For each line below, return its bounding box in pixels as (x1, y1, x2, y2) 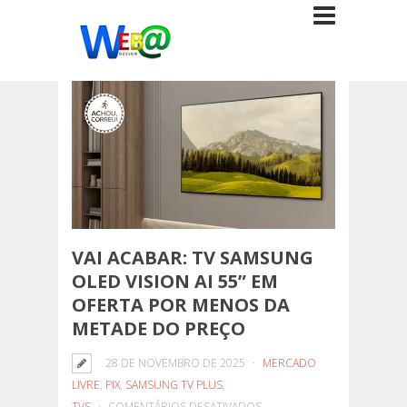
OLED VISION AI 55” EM (72, 269, 278, 294)
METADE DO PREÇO (72, 316, 245, 342)
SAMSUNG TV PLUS (125, 377, 223, 393)
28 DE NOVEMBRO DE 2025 (105, 355, 245, 372)
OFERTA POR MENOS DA (72, 293, 290, 318)
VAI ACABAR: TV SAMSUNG (72, 245, 313, 271)
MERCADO (263, 355, 316, 372)
